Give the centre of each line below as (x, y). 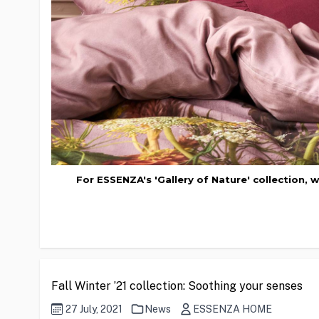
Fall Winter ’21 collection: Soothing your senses (177, 286)
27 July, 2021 (94, 309)
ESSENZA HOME (232, 309)
